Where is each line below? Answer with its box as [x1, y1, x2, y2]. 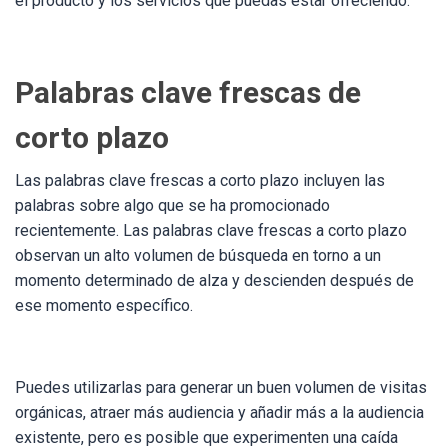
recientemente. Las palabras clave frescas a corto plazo [15, 221, 407, 240]
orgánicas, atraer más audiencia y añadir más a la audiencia [15, 403, 424, 422]
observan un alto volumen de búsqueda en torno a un [15, 246, 381, 265]
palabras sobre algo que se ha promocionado [15, 196, 330, 215]
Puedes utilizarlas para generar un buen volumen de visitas [15, 378, 427, 397]
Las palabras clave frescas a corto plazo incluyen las [15, 171, 385, 190]
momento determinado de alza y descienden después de [15, 271, 414, 290]
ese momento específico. [15, 296, 197, 315]
